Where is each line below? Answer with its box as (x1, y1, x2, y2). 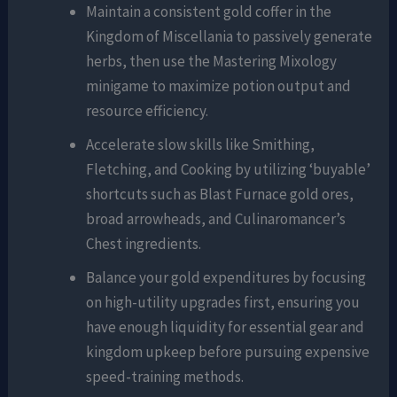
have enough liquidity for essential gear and (86, 317, 365, 338)
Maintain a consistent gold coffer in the (86, 2, 332, 22)
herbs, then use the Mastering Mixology (86, 51, 338, 72)
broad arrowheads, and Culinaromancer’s (86, 209, 346, 230)
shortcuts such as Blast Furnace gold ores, (86, 184, 354, 205)
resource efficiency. (86, 101, 209, 121)
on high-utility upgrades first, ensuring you (86, 292, 361, 313)
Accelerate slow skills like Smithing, (86, 135, 315, 155)
